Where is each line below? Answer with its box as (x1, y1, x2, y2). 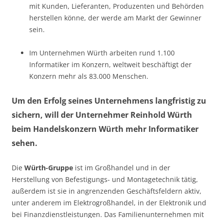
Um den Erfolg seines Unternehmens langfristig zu (12, 95, 206, 106)
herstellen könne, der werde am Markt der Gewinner (29, 13, 201, 22)
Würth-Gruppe (24, 163, 73, 172)
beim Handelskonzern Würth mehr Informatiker (12, 123, 199, 134)
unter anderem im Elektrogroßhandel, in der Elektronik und (12, 198, 206, 207)
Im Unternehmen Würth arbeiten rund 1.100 (29, 48, 175, 57)
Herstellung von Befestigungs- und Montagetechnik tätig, (12, 174, 198, 184)
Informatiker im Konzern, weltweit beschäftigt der (29, 59, 192, 69)
